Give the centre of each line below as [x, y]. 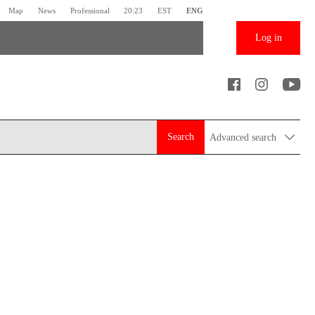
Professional [90, 10]
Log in [268, 38]
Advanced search [245, 137]
